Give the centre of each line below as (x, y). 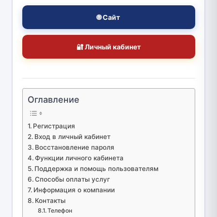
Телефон (60, 210)
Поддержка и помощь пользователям (97, 168)
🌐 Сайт (108, 17)
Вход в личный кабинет (73, 136)
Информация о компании (74, 190)
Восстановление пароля (75, 147)
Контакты (50, 200)
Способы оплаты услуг (73, 179)
